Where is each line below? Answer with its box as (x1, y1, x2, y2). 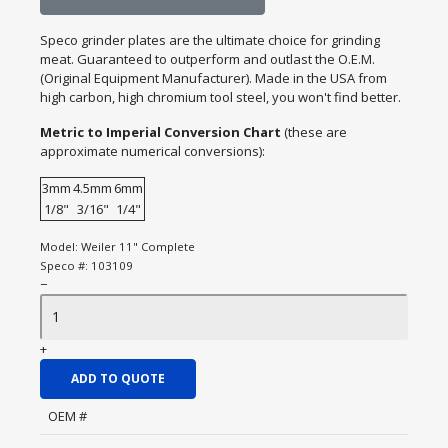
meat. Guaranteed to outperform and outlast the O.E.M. (40, 50, 375, 68)
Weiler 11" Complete (81, 239, 195, 254)
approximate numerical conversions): (40, 142, 265, 160)
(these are (284, 123, 347, 141)
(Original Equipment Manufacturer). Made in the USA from (40, 69, 387, 87)
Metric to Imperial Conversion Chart (40, 123, 284, 141)
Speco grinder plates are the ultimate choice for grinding (40, 31, 380, 49)
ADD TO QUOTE (71, 370, 165, 387)
